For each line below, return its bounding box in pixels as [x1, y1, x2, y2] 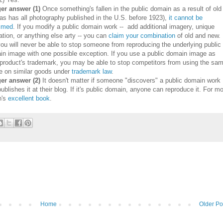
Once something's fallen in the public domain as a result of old [42, 4, 222, 12]
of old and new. [175, 31, 221, 39]
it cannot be [169, 13, 203, 21]
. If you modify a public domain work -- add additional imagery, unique [13, 22, 215, 30]
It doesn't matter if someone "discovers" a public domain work [40, 76, 221, 84]
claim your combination [109, 31, 176, 39]
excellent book [8, 94, 50, 102]
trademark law [72, 67, 112, 75]
